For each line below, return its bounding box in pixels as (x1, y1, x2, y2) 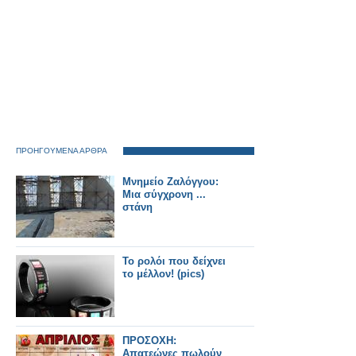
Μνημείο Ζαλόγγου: (122, 176, 219, 188)
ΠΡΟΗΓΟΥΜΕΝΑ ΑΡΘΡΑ (16, 146, 107, 155)
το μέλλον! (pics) (122, 268, 204, 280)
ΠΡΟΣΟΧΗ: (122, 335, 176, 346)
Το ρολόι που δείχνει (122, 255, 226, 267)
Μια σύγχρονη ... (122, 188, 206, 200)
